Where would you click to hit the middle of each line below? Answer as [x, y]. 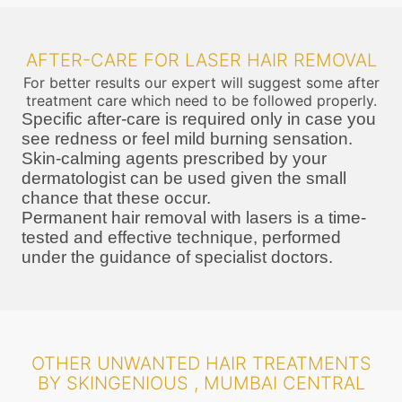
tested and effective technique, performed [181, 237]
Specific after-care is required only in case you [199, 118]
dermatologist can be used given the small [184, 178]
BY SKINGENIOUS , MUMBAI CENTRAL [201, 383]
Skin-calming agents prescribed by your [174, 158]
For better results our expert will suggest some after [201, 82]
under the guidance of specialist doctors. [177, 257]
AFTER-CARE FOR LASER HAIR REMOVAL [201, 60]
